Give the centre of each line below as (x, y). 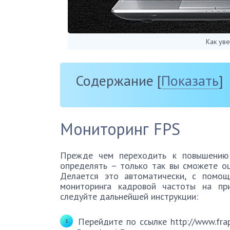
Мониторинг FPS (120, 129)
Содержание (114, 80)
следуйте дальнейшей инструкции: (129, 196)
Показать (190, 80)
